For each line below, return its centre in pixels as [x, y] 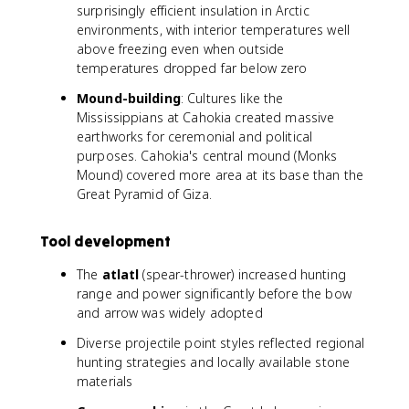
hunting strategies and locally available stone [214, 362]
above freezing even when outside [181, 49]
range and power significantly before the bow [214, 294]
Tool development [105, 241]
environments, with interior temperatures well [213, 30]
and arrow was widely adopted [170, 313]
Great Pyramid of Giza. [144, 194]
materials [105, 381]
